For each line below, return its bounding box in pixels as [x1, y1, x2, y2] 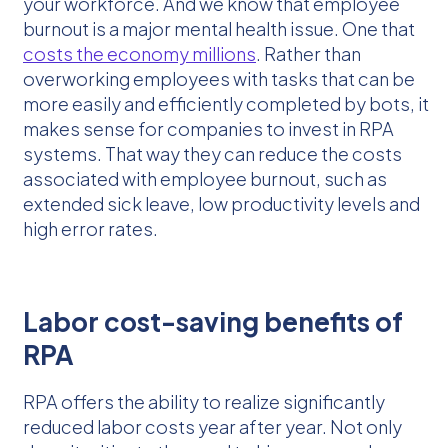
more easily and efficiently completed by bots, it [23, 91, 429, 115]
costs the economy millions [23, 41, 256, 65]
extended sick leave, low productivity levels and [23, 191, 420, 215]
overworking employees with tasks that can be [23, 66, 415, 90]
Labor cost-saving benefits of [23, 304, 403, 338]
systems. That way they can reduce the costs [23, 141, 402, 165]
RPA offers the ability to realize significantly [23, 389, 385, 413]
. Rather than [256, 41, 361, 65]
